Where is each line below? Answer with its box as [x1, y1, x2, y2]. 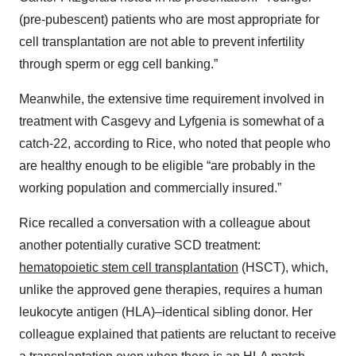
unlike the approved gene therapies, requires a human [19, 283, 323, 297]
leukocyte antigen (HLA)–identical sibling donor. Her [19, 305, 312, 319]
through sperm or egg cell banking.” [19, 57, 218, 72]
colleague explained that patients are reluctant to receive [19, 327, 336, 342]
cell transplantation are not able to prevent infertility [19, 35, 304, 49]
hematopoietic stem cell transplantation [19, 261, 238, 275]
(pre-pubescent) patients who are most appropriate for [19, 13, 319, 27]
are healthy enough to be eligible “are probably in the [19, 159, 315, 173]
